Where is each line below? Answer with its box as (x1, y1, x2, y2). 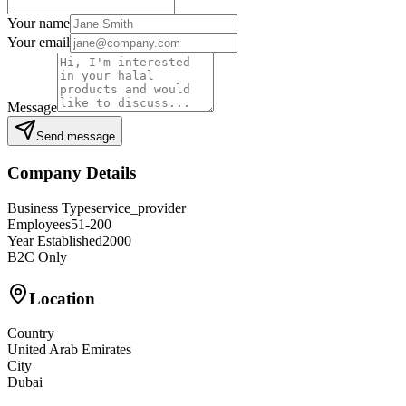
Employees (7, 216, 71, 232)
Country (7, 325, 54, 342)
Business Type (7, 199, 91, 216)
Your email (7, 34, 70, 51)
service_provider (91, 199, 186, 216)
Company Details (7, 163, 136, 183)
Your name (7, 15, 70, 32)
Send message (36, 130, 115, 144)
